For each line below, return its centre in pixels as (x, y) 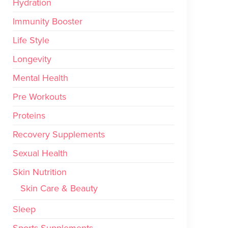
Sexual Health (40, 153)
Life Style (31, 40)
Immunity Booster (48, 21)
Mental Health (40, 78)
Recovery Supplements (59, 134)
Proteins (29, 116)
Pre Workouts (39, 97)
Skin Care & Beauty (59, 188)
